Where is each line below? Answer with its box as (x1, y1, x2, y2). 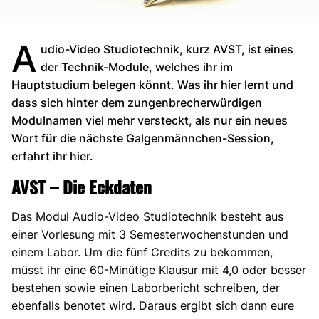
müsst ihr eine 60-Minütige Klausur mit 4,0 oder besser (11, 263, 306, 278)
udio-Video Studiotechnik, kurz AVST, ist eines (41, 42, 294, 57)
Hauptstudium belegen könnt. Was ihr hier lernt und (11, 78, 293, 93)
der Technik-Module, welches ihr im (41, 60, 234, 75)
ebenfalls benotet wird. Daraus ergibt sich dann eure (11, 298, 294, 313)
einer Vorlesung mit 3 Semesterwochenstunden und (11, 227, 288, 242)
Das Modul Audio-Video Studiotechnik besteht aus (11, 209, 283, 224)
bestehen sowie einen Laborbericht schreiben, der (11, 281, 280, 296)
